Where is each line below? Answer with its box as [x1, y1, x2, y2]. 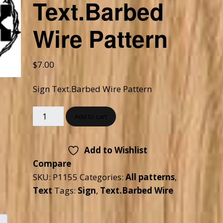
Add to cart [75, 112, 108, 121]
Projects [84, 30, 108, 39]
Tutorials [84, 5, 110, 14]
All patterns [125, 171, 175, 183]
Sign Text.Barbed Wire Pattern [33, 83, 152, 95]
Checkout [142, 3, 171, 12]
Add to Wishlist [84, 144, 147, 156]
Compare [33, 158, 72, 169]
